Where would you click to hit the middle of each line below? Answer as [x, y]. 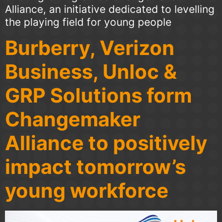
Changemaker [73, 119]
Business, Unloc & [91, 71]
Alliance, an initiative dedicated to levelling [110, 9]
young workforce [87, 190]
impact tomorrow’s [95, 166]
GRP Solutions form [98, 95]
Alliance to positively [106, 143]
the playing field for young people [88, 22]
